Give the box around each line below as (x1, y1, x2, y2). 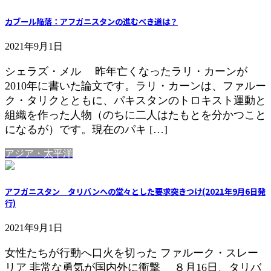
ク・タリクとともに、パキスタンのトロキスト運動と (5, 94, 266, 106)
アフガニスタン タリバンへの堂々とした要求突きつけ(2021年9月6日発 (5, 186, 266, 198)
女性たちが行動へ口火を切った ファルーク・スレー (5, 247, 258, 260)
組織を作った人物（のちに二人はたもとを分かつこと (5, 108, 266, 121)
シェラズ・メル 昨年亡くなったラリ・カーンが (5, 65, 247, 77)
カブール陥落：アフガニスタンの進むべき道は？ (5, 15, 178, 27)
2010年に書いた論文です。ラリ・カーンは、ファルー (5, 79, 266, 92)
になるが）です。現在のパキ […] (5, 123, 168, 135)
